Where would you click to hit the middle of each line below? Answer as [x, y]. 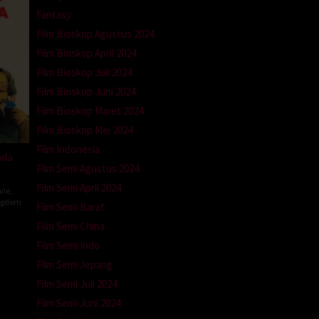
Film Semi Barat [70, 206]
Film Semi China [70, 226]
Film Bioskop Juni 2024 [86, 91]
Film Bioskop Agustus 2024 [95, 33]
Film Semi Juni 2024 [78, 303]
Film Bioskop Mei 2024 [84, 130]
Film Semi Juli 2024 [77, 283]
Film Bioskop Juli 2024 [84, 72]
